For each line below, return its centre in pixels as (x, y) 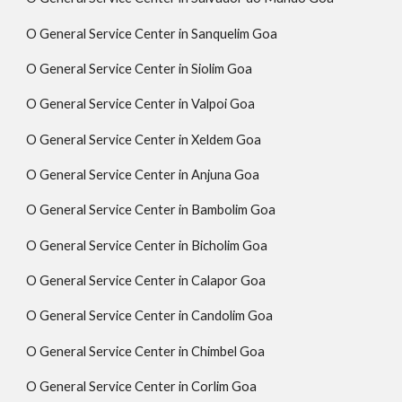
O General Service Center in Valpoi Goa (141, 104)
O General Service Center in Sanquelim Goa (152, 33)
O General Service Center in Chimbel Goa (146, 351)
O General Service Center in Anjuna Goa (143, 174)
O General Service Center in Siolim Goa (140, 68)
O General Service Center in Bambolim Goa (151, 210)
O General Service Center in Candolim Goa (150, 316)
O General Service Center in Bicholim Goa (147, 245)
